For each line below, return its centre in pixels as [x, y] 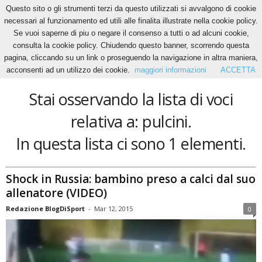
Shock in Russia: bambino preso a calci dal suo [131, 179]
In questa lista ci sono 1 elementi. [131, 144]
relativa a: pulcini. [131, 121]
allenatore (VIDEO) [56, 193]
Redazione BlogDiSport [45, 208]
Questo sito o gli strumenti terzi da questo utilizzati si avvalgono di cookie [131, 8]
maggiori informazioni [170, 70]
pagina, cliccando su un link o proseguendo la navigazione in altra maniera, [131, 58]
